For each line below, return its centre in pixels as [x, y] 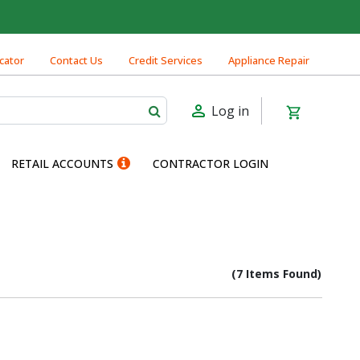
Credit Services [166, 60]
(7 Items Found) [276, 273]
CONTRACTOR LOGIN [211, 163]
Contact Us [76, 60]
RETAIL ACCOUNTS [62, 163]
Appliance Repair [269, 60]
